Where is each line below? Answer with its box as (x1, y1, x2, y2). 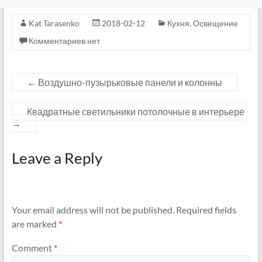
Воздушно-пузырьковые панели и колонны (36, 77, 222, 88)
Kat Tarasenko (28, 18, 80, 29)
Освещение (192, 18, 238, 29)
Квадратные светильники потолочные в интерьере (26, 106, 244, 118)
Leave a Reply (11, 149, 102, 168)
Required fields (175, 204, 236, 215)
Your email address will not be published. (11, 204, 174, 215)
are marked (11, 218, 58, 229)
